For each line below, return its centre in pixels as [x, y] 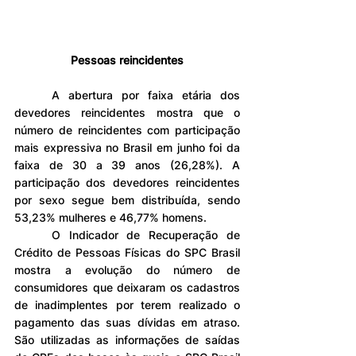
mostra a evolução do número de [127, 270]
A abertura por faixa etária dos [33, 95]
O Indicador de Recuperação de [33, 235]
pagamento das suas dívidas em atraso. [127, 323]
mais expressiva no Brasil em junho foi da [127, 148]
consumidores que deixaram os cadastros [127, 288]
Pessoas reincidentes [127, 60]
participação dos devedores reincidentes [127, 183]
